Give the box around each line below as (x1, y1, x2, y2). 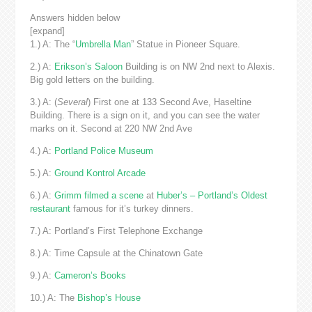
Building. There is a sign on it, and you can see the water (29, 109, 260, 120)
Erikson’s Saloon (54, 61, 123, 72)
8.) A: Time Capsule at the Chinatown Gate (29, 247, 203, 258)
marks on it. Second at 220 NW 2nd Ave (29, 123, 192, 134)
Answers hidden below (29, 12, 120, 23)
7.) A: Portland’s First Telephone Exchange (29, 225, 203, 236)
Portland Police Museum (54, 145, 153, 156)
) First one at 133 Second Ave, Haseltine (87, 96, 251, 107)
